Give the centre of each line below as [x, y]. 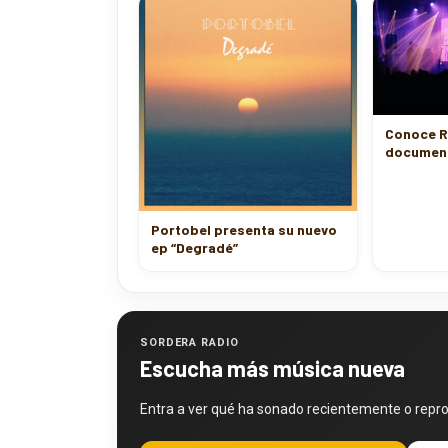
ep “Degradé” [194, 247]
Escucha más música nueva [272, 367]
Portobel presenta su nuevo [244, 229]
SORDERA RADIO [189, 342]
